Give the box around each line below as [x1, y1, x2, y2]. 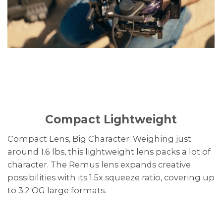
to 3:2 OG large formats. [7, 185, 106, 196]
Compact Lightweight [45, 112, 177, 127]
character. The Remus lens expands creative [7, 160, 191, 170]
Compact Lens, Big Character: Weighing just [7, 134, 191, 144]
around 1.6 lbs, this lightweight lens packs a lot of [7, 147, 211, 157]
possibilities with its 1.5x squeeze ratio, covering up [7, 172, 215, 183]
